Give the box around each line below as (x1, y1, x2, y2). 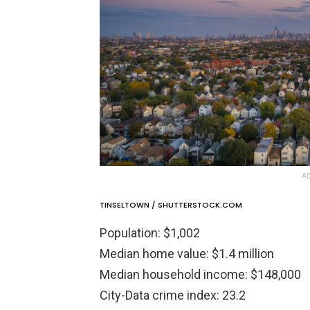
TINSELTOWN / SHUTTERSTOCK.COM (100, 199, 242, 211)
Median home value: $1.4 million (100, 246, 274, 262)
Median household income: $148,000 (100, 267, 301, 282)
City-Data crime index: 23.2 (100, 288, 246, 303)
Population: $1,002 (100, 226, 200, 241)
